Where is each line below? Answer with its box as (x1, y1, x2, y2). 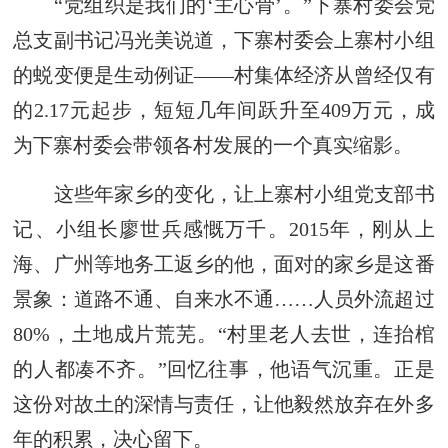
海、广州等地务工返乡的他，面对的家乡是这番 (13, 252, 435, 275)
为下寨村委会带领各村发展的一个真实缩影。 (13, 134, 414, 157)
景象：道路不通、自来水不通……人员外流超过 (13, 287, 435, 310)
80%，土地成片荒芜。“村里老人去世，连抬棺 (13, 322, 435, 345)
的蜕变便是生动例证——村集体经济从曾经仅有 (13, 64, 435, 87)
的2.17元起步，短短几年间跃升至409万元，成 (13, 99, 435, 122)
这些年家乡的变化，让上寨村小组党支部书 (13, 182, 435, 205)
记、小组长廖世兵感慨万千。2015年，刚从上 (13, 217, 435, 240)
